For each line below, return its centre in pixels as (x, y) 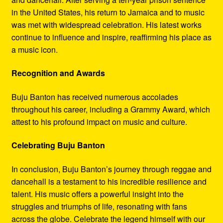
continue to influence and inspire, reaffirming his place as (111, 37)
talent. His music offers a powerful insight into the (97, 194)
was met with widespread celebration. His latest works (106, 24)
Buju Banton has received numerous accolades (95, 97)
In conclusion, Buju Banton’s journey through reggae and (111, 169)
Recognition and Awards (58, 73)
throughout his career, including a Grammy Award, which (111, 109)
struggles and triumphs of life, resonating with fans (99, 207)
